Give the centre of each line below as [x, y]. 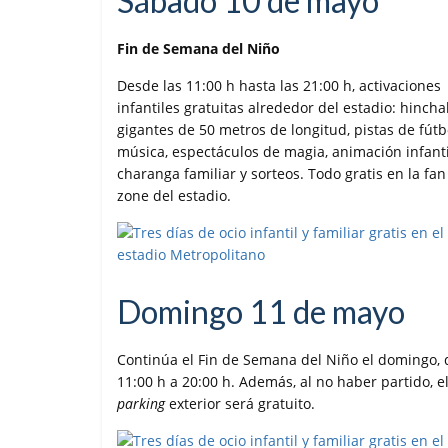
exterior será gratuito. [240, 404]
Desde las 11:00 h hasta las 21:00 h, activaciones [279, 86]
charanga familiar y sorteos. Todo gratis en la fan [281, 174]
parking [141, 404]
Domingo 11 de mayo [261, 312]
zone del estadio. [174, 196]
